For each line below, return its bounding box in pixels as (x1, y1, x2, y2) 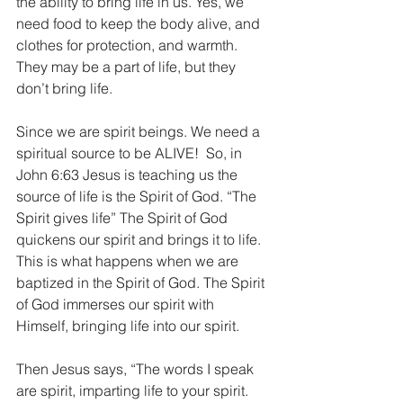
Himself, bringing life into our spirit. (16, 317, 239, 335)
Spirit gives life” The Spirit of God (16, 209, 231, 227)
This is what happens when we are (16, 252, 242, 270)
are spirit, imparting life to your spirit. (16, 381, 252, 399)
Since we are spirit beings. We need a (16, 122, 264, 140)
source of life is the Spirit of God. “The (16, 187, 260, 205)
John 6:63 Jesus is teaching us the (16, 166, 241, 184)
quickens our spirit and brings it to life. (16, 230, 264, 248)
